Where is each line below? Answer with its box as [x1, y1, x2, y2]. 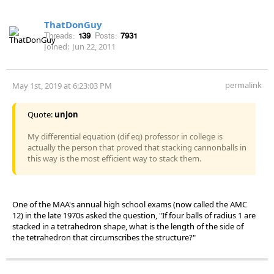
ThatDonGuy [44, 18, 102, 31]
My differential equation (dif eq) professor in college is [28, 130, 223, 142]
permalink [225, 79, 262, 91]
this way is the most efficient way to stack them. [28, 152, 201, 164]
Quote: [28, 108, 54, 120]
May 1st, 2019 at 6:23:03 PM [12, 80, 112, 91]
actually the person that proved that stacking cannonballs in [28, 141, 246, 153]
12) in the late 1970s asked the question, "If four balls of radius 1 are [12, 209, 256, 221]
